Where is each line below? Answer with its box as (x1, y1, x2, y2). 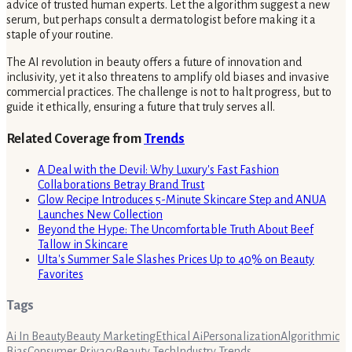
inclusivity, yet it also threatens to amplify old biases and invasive (6, 71, 329, 84)
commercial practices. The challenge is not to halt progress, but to (6, 86, 332, 99)
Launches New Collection (38, 207, 163, 221)
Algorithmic (280, 329, 339, 343)
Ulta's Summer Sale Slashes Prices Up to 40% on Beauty (38, 252, 314, 266)
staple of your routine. (6, 28, 113, 42)
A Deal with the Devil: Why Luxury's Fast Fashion (38, 163, 279, 176)
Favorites (38, 267, 83, 280)
